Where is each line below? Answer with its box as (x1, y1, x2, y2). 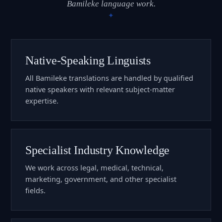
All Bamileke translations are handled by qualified (25, 72, 193, 83)
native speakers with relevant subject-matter (25, 84, 175, 94)
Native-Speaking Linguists (25, 54, 151, 67)
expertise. (25, 95, 58, 106)
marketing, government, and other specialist (25, 173, 176, 184)
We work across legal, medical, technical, (25, 162, 164, 172)
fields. (25, 185, 46, 195)
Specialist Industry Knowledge (25, 143, 170, 157)
